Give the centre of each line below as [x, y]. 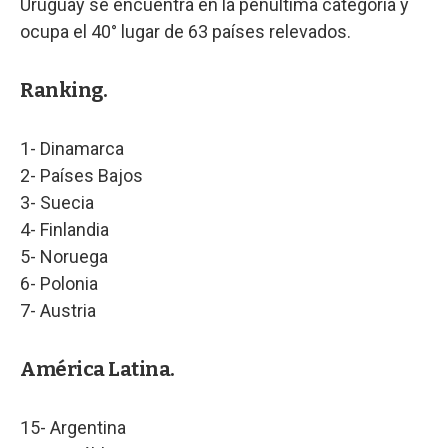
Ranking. [63, 90]
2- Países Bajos [81, 175]
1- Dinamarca [72, 148]
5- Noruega [64, 256]
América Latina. [97, 369]
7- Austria [60, 310]
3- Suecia [57, 202]
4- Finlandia [64, 229]
